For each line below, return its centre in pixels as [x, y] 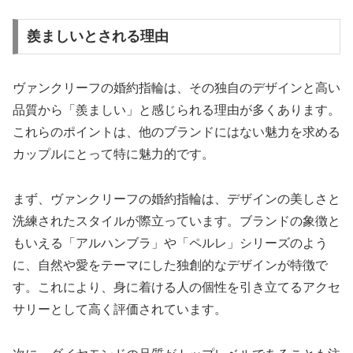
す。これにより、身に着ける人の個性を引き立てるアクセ [176, 288]
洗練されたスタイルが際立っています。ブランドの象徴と [176, 221]
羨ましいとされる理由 [97, 37]
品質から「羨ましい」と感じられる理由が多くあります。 [176, 110]
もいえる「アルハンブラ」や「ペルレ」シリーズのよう [170, 243]
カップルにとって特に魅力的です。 [113, 154]
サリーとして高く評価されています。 [120, 310]
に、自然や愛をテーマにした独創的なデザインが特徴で [170, 266]
